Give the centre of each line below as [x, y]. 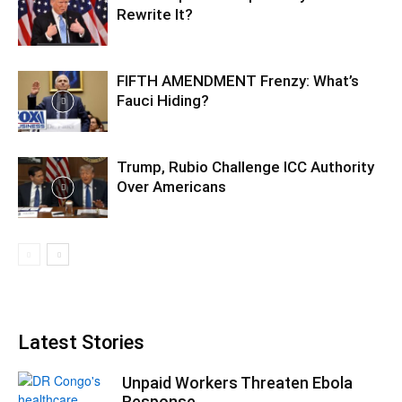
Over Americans [171, 186]
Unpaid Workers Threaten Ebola [237, 382]
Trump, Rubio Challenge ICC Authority [245, 166]
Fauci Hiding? [163, 100]
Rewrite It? [155, 14]
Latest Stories [81, 342]
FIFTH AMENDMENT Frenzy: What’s [238, 80]
